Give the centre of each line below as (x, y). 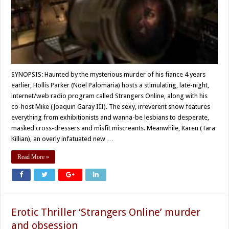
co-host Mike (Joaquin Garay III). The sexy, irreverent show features (111, 107)
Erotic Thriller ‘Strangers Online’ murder (106, 212)
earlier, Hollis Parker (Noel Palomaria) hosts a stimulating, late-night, (110, 85)
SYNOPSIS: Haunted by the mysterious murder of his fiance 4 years (109, 75)
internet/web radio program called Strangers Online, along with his (110, 96)
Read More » (33, 157)
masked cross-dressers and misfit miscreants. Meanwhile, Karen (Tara (113, 128)
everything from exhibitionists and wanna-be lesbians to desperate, (110, 118)
